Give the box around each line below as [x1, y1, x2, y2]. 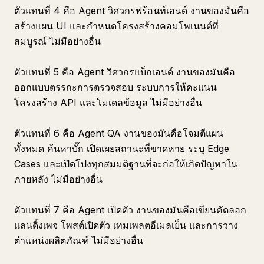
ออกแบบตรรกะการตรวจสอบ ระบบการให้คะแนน [14, 81, 217, 93]
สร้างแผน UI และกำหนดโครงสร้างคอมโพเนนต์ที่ [14, 20, 219, 32]
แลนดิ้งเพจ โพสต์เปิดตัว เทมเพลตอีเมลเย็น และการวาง [14, 219, 238, 231]
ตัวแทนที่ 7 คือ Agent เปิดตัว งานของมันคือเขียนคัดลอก [14, 204, 246, 216]
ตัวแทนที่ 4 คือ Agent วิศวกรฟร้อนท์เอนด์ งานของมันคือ [14, 5, 249, 16]
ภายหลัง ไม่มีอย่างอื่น [14, 173, 103, 185]
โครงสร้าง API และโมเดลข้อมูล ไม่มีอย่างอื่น [14, 97, 202, 108]
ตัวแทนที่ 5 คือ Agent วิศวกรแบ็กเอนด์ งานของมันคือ [14, 66, 235, 78]
